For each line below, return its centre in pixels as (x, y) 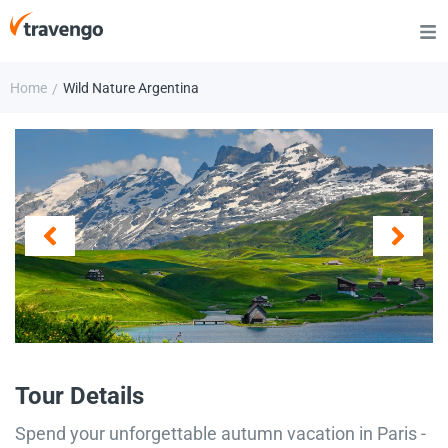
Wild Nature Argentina (131, 88)
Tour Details (79, 395)
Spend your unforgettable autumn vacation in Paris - (220, 433)
